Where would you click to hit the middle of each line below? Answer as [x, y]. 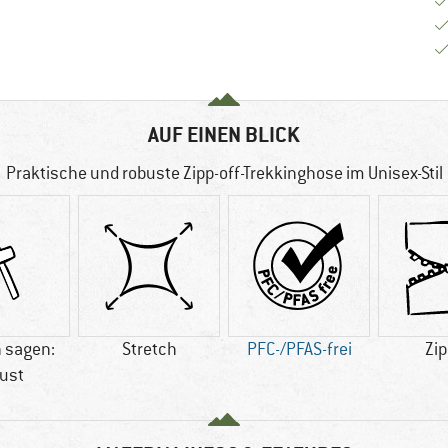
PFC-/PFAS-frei [299, 349]
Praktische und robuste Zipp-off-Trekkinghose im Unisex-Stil [224, 173]
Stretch [149, 349]
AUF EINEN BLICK [224, 135]
